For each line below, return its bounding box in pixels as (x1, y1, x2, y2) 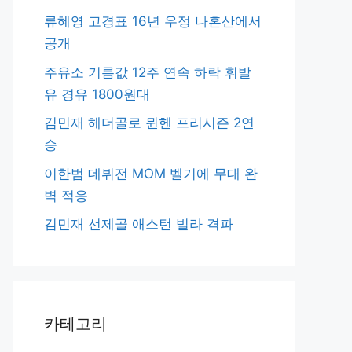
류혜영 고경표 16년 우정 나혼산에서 (44, 13, 262, 29)
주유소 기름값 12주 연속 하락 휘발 (44, 64, 251, 80)
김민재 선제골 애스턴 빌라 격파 (44, 216, 233, 232)
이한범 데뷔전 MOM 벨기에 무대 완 (44, 165, 258, 181)
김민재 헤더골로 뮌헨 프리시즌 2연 (44, 115, 255, 130)
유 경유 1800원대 (44, 86, 150, 102)
